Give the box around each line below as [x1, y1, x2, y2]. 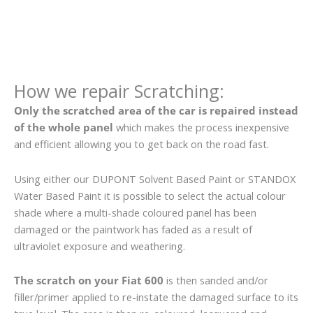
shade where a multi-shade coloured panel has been [14, 205, 256, 219]
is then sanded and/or [163, 273, 268, 288]
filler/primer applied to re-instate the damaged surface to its [14, 290, 298, 305]
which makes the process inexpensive [113, 120, 289, 135]
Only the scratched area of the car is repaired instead [14, 103, 298, 118]
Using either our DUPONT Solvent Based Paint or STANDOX [14, 171, 296, 186]
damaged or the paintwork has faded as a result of [14, 221, 252, 236]
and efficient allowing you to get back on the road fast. [14, 137, 269, 152]
